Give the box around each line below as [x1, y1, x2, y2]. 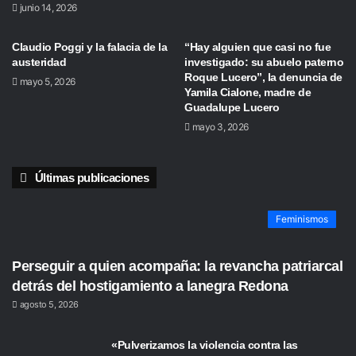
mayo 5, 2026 [19, 75, 75, 87]
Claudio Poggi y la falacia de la [12, 41, 167, 53]
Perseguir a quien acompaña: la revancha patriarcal [12, 258, 342, 274]
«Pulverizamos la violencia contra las [111, 339, 298, 351]
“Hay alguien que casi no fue [184, 41, 331, 53]
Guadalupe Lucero [184, 101, 279, 114]
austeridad [12, 56, 66, 68]
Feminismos [276, 213, 328, 225]
